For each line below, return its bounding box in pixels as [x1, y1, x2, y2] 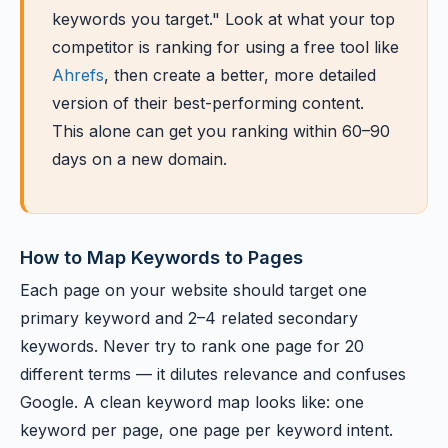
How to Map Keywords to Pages [20, 246, 303, 268]
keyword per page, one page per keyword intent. [20, 420, 393, 440]
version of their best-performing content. [52, 93, 364, 113]
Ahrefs [52, 65, 104, 85]
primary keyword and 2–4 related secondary [20, 308, 358, 328]
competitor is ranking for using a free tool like [52, 37, 399, 57]
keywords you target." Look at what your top [52, 9, 395, 29]
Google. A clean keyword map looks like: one [20, 392, 364, 412]
